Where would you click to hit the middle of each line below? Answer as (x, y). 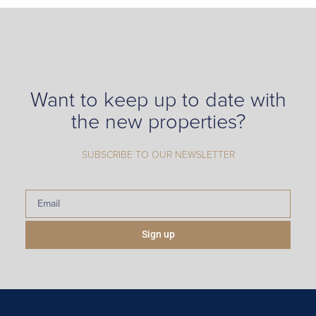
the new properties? (158, 122)
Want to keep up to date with (158, 101)
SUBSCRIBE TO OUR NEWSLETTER (158, 155)
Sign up (158, 235)
